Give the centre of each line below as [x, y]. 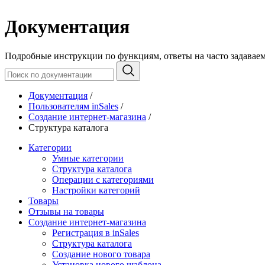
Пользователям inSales [73, 106]
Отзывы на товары [66, 211]
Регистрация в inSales [96, 232]
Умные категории [88, 158]
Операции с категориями [103, 179]
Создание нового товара [101, 254]
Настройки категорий [96, 190]
